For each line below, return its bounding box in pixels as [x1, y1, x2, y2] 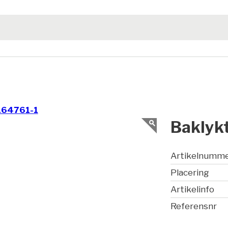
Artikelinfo [170, 184, 215, 195]
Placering [170, 167, 210, 178]
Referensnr [170, 201, 217, 212]
